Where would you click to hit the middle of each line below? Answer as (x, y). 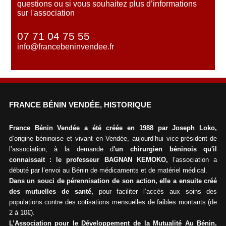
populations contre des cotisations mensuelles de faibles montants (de (113, 202)
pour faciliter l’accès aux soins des (155, 191)
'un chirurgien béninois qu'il (165, 149)
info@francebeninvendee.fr (66, 47)
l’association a (192, 159)
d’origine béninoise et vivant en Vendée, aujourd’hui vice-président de (113, 138)
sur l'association (46, 13)
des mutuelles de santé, (51, 191)
